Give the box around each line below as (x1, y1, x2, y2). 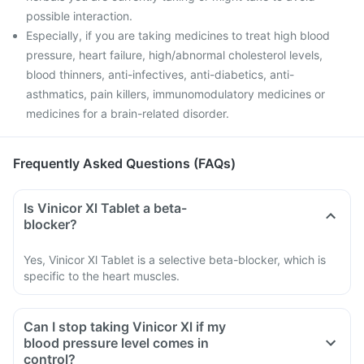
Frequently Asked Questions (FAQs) (13, 155, 236, 171)
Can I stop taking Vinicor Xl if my (24, 318, 226, 335)
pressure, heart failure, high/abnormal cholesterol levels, (26, 48, 323, 62)
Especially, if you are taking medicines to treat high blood (26, 28, 330, 42)
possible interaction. (26, 9, 132, 23)
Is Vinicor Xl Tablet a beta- (24, 200, 187, 216)
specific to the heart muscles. (24, 269, 180, 283)
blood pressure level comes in (24, 335, 209, 351)
